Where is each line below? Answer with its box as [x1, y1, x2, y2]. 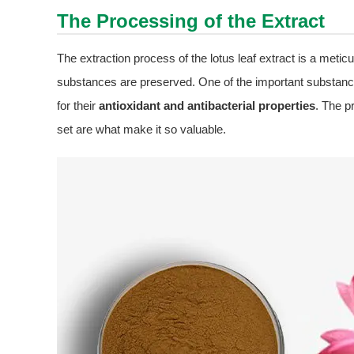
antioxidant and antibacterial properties [99, 99, 315, 113]
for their [57, 99, 99, 113]
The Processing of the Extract [57, 10, 325, 32]
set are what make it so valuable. [57, 122, 226, 137]
